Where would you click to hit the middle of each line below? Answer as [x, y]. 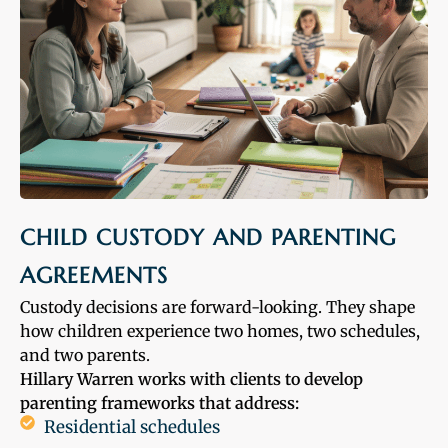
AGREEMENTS [94, 276]
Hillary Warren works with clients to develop [191, 379]
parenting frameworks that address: [159, 403]
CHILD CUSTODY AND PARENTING [208, 238]
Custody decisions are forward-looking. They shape [217, 307]
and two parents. [85, 355]
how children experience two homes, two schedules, [220, 331]
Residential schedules [131, 427]
